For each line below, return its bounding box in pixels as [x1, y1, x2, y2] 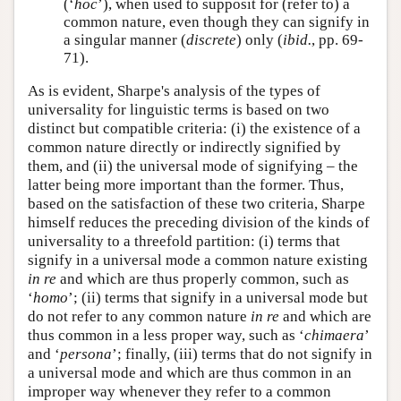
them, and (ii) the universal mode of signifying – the [28, 158, 358, 175]
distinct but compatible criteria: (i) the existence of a [28, 120, 361, 137]
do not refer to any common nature [28, 308, 251, 325]
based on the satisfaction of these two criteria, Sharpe [28, 195, 365, 212]
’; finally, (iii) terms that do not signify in [112, 346, 372, 363]
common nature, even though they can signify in [64, 13, 370, 30]
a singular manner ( [64, 30, 186, 48]
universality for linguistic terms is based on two [28, 101, 329, 118]
